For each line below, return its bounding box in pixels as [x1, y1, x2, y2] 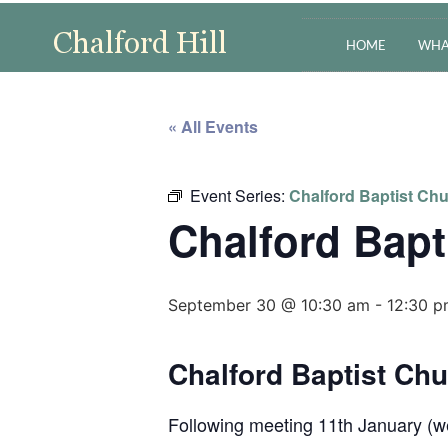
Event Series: [190, 184, 289, 207]
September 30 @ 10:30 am [168, 295, 370, 315]
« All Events [168, 115, 258, 138]
